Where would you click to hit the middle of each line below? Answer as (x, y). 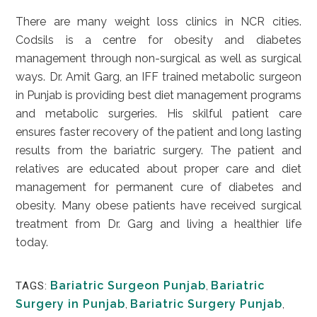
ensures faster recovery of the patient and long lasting (158, 132)
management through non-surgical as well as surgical (158, 58)
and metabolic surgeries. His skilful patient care (158, 114)
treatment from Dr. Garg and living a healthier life (158, 224)
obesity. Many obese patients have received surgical (158, 206)
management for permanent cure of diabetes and (158, 187)
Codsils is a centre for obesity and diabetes (158, 40)
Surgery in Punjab (71, 304)
